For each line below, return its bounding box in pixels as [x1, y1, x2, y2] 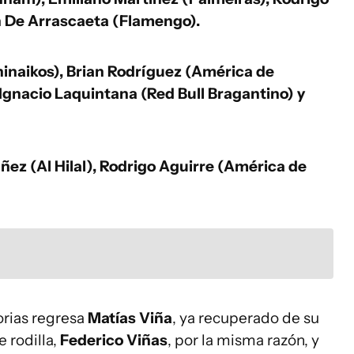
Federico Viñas [60, 331, 168, 349]
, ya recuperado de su [172, 309, 319, 327]
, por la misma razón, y [168, 331, 319, 349]
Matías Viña [88, 309, 172, 327]
